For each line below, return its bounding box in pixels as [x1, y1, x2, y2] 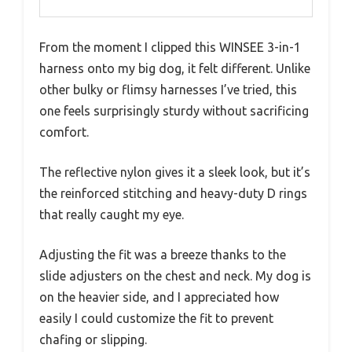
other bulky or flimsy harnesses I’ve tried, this [39, 82, 297, 97]
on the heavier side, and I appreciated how [39, 289, 279, 304]
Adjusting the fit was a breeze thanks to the [39, 247, 286, 262]
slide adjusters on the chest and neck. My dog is [39, 268, 311, 283]
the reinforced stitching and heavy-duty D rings [39, 185, 307, 200]
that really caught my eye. [39, 207, 184, 222]
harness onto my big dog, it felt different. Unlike [39, 60, 310, 75]
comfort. [39, 124, 89, 139]
